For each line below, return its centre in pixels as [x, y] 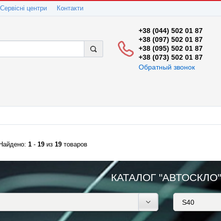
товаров [74, 145]
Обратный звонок [167, 67]
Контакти [70, 8]
